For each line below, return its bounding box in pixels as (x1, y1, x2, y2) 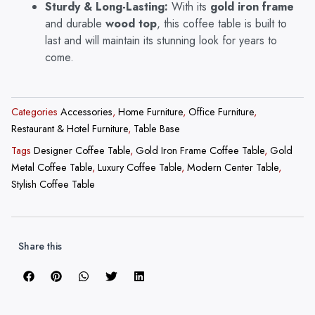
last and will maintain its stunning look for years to (45, 32, 277, 49)
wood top (105, 15, 157, 32)
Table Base (134, 121, 180, 136)
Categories (11, 104, 58, 119)
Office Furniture (188, 104, 254, 119)
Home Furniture (118, 104, 183, 119)
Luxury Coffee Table (98, 160, 181, 174)
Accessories (60, 104, 112, 119)
